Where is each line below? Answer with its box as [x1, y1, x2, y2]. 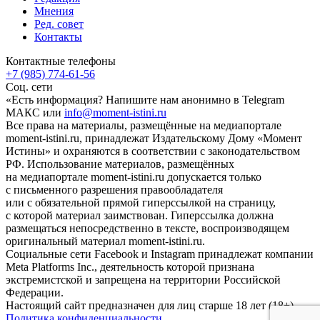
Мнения [34, 4, 74, 17]
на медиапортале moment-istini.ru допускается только [6, 170, 261, 183]
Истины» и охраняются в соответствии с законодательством [6, 144, 300, 157]
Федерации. [6, 286, 64, 299]
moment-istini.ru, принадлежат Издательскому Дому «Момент [6, 131, 302, 144]
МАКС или [6, 106, 64, 119]
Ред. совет [34, 17, 84, 30]
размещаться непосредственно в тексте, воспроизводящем [6, 221, 289, 234]
